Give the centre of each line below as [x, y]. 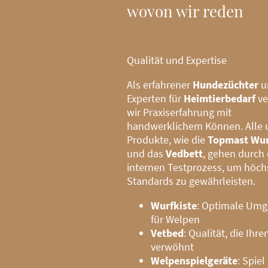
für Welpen [175, 219]
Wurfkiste [174, 205]
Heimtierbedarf [220, 98]
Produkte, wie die [167, 139]
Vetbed [167, 233]
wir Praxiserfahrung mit [179, 112]
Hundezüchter [226, 84]
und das [146, 153]
